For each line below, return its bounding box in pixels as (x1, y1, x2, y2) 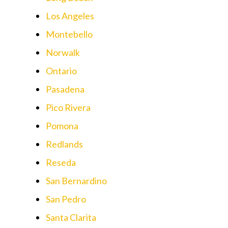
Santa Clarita (46, 211, 96, 223)
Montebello (46, 28, 93, 40)
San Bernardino (46, 175, 107, 186)
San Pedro (46, 193, 86, 205)
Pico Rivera (46, 101, 91, 113)
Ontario (46, 65, 77, 76)
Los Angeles (46, 10, 94, 21)
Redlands (46, 138, 83, 150)
